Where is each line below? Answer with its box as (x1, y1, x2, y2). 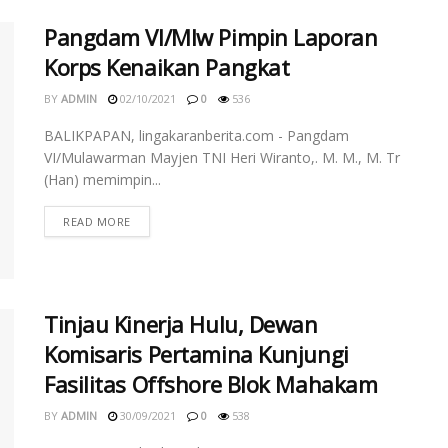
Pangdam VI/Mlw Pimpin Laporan (44, 21, 378, 52)
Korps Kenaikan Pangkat (44, 51, 290, 82)
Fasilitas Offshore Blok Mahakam (44, 369, 378, 400)
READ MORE (63, 213, 131, 229)
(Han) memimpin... (44, 169, 161, 189)
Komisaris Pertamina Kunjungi (44, 339, 349, 370)
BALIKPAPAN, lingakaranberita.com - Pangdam (44, 125, 349, 145)
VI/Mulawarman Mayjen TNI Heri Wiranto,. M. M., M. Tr (44, 147, 400, 167)
